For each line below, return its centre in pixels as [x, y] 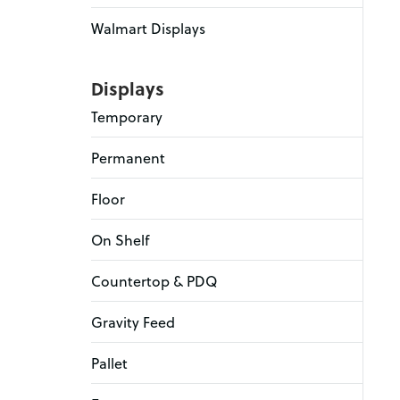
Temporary [127, 116]
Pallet [109, 362]
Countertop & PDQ [154, 280]
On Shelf [120, 239]
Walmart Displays [148, 28]
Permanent [128, 157]
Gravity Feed [133, 321]
